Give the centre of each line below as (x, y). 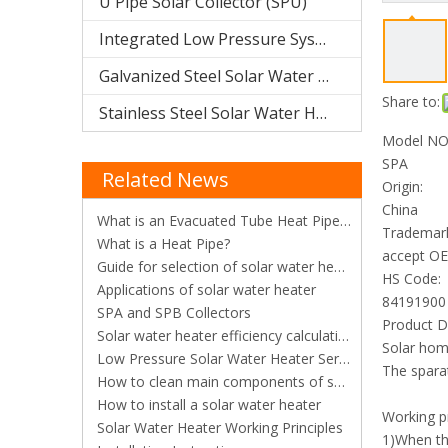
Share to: (411, 101)
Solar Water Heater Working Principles (218, 427)
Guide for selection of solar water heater (213, 266)
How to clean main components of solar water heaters (213, 381)
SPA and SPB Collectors (172, 312)
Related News (165, 179)
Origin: (402, 186)
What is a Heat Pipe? (161, 243)
